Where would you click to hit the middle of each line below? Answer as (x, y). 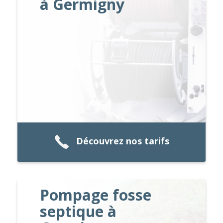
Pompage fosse (96, 195)
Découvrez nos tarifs (122, 141)
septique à (78, 211)
